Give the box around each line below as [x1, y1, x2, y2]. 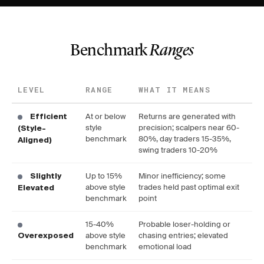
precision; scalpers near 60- [138, 123, 239, 133]
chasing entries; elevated [138, 230, 228, 240]
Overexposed [18, 232, 74, 240]
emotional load [138, 242, 192, 252]
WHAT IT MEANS [138, 84, 210, 95]
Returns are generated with [138, 111, 236, 121]
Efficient [30, 113, 67, 121]
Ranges [149, 43, 194, 60]
